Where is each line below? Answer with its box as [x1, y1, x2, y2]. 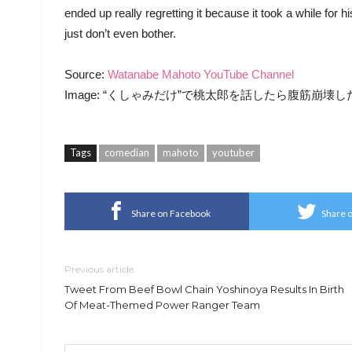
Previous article [64, 263, 134, 276]
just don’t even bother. [64, 27, 176, 41]
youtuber [212, 146, 255, 159]
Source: [64, 68, 108, 82]
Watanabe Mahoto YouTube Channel [108, 68, 294, 82]
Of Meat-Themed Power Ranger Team [64, 299, 260, 312]
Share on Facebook [131, 207, 211, 220]
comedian [104, 146, 149, 159]
